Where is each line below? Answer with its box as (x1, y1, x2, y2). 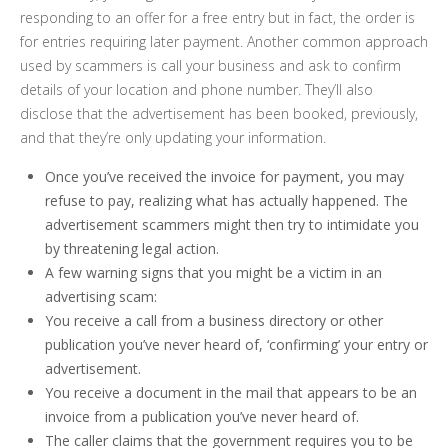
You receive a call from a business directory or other (45, 311, 383, 330)
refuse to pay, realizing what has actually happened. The (45, 191, 408, 210)
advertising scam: (45, 287, 157, 306)
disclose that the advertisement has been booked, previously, (20, 104, 418, 123)
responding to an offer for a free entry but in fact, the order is (20, 8, 415, 27)
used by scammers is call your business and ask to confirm (20, 56, 401, 75)
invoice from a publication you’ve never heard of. (45, 407, 359, 426)
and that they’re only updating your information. (20, 128, 326, 147)
